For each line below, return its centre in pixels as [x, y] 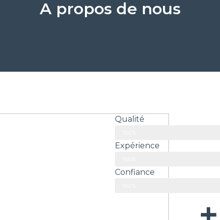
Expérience [137, 146]
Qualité [130, 119]
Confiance [135, 172]
